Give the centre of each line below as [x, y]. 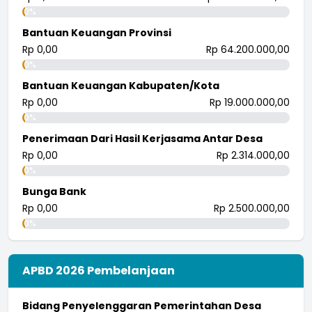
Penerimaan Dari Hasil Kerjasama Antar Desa [142, 138]
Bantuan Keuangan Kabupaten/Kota [121, 85]
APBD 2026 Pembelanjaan [99, 270]
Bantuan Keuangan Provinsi [97, 32]
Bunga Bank [54, 191]
